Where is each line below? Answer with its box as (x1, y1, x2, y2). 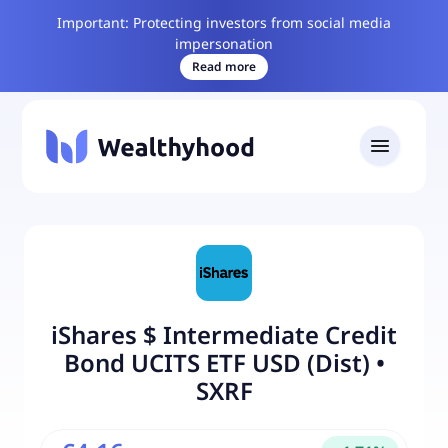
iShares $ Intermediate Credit (51, 317, 397, 351)
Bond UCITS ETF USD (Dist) (63, 345, 370, 379)
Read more (192, 58, 256, 75)
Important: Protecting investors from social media (57, 13, 391, 32)
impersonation (175, 34, 273, 53)
